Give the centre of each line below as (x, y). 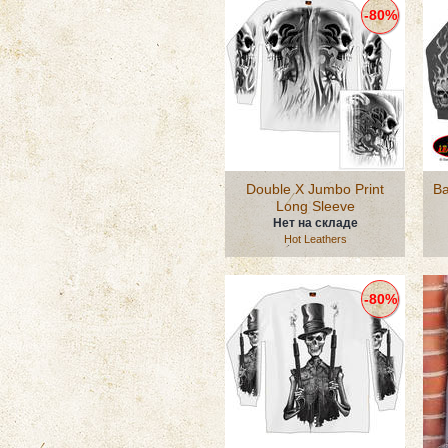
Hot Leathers (315, 239)
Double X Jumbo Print (315, 189)
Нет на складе (315, 223)
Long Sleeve (315, 206)
